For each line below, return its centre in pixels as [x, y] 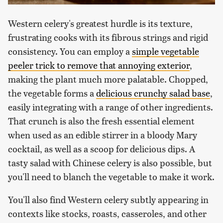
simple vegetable [166, 51]
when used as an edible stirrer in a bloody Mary [103, 134]
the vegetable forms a [52, 93]
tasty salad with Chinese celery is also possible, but [110, 162]
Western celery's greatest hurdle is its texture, [100, 23]
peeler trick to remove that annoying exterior [99, 65]
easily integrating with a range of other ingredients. [111, 107]
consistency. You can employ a [70, 51]
